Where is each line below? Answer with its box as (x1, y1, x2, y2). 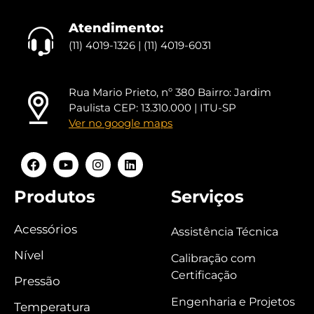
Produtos (14, 186, 95, 207)
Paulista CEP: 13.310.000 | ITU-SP (69, 100, 237, 114)
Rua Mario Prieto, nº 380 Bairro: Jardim (69, 85, 272, 99)
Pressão (14, 273, 60, 288)
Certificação (171, 268, 238, 282)
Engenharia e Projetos (171, 295, 296, 309)
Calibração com (171, 251, 257, 265)
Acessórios (14, 221, 77, 236)
